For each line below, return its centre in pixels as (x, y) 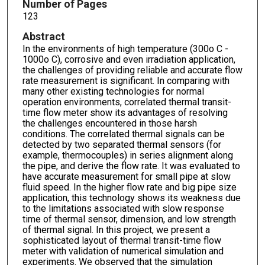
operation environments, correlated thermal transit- (127, 102)
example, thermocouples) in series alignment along (127, 156)
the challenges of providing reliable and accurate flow (132, 70)
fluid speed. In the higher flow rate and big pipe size (129, 188)
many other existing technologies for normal (113, 92)
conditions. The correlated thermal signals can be (123, 134)
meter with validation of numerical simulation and (123, 251)
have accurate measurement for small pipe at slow (126, 177)
